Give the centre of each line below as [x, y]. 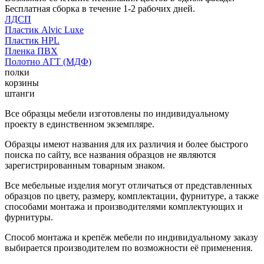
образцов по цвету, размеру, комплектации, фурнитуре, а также [132, 196]
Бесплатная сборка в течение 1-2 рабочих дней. [100, 8]
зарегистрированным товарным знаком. [85, 165]
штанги [20, 93]
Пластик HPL [32, 40]
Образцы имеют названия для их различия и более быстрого [126, 144]
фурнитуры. [29, 217]
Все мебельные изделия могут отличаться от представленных [128, 185]
